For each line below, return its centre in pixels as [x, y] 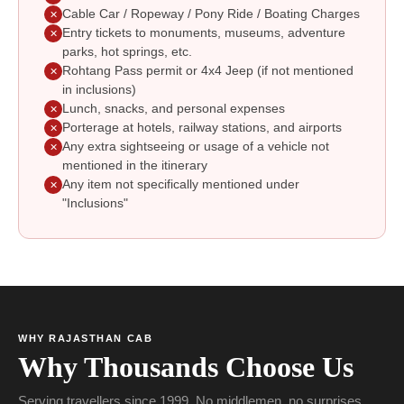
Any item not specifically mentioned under [181, 185]
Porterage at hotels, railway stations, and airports [202, 128]
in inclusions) [99, 90]
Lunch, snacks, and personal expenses [174, 109]
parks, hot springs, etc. [127, 52]
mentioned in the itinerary [135, 166]
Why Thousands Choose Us [186, 367]
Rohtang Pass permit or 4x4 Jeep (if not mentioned [208, 71]
